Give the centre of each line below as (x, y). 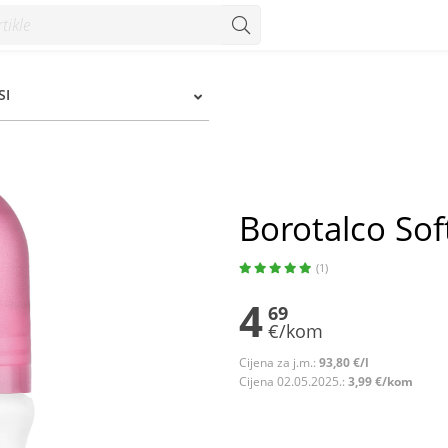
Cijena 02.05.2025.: (293, 381)
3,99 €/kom (380, 381)
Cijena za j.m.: (279, 362)
